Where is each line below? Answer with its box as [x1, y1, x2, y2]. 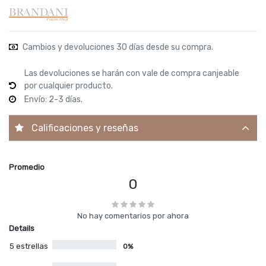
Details [9, 224, 34, 233]
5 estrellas [9, 242, 48, 251]
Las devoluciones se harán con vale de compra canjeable [24, 68, 239, 79]
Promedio [9, 163, 45, 172]
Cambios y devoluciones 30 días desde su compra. [21, 42, 213, 53]
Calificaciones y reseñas [31, 122, 138, 134]
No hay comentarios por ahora [77, 211, 189, 221]
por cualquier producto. [24, 81, 115, 91]
